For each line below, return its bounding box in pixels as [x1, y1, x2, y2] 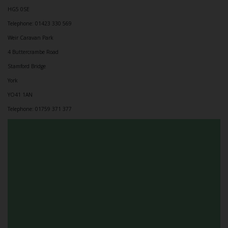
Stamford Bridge [8, 62, 46, 70]
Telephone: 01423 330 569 [8, 19, 72, 27]
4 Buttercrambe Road [8, 48, 59, 55]
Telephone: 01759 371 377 [8, 105, 72, 112]
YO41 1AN [8, 91, 33, 98]
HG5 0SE [8, 5, 30, 13]
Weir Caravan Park [8, 34, 53, 41]
